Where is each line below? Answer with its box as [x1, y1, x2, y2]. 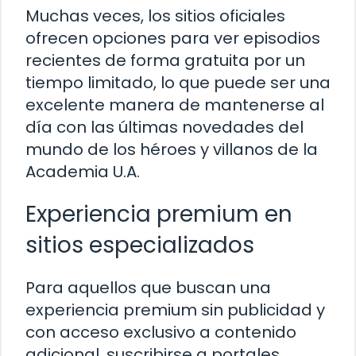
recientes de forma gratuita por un [25, 49, 305, 72]
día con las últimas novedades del [25, 116, 304, 139]
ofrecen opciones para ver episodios [25, 27, 320, 50]
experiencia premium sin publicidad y [25, 299, 325, 322]
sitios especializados [25, 230, 254, 261]
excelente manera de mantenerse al [25, 94, 324, 117]
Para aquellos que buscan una [25, 277, 271, 300]
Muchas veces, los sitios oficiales [25, 5, 285, 28]
